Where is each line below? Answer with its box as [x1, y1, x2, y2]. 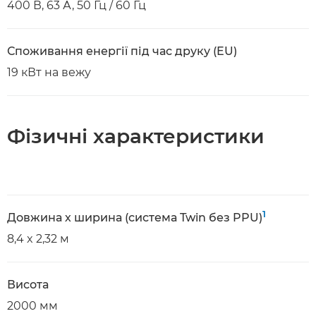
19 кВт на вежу [7, 66, 91, 79]
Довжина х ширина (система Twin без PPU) [7, 211, 262, 224]
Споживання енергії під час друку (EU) [7, 44, 237, 58]
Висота [7, 278, 49, 291]
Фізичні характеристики [7, 124, 265, 148]
